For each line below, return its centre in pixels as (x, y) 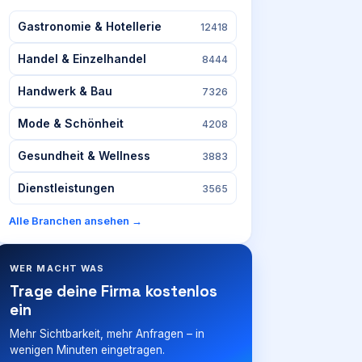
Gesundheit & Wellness (84, 156)
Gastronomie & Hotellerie (90, 26)
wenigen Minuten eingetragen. (87, 350)
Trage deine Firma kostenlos (114, 291)
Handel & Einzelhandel (82, 59)
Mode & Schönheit (71, 123)
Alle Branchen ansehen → (76, 221)
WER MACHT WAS (57, 268)
